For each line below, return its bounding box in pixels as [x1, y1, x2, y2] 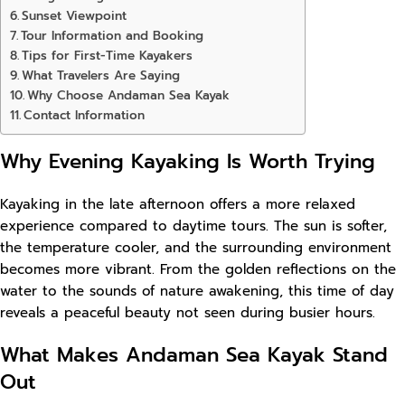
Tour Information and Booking [20, 26, 203, 46]
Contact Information [23, 106, 145, 126]
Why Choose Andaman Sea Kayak [26, 86, 230, 106]
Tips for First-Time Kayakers [21, 46, 193, 66]
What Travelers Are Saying [21, 66, 180, 86]
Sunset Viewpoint [21, 6, 127, 26]
